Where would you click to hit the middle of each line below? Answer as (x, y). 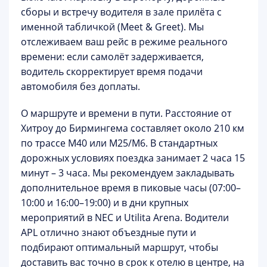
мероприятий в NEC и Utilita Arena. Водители (125, 218)
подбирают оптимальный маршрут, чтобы (119, 247)
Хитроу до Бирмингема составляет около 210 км (133, 128)
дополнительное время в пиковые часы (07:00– (131, 188)
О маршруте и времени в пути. (92, 113)
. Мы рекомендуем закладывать (161, 173)
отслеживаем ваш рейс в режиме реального (124, 42)
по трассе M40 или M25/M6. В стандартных (119, 143)
